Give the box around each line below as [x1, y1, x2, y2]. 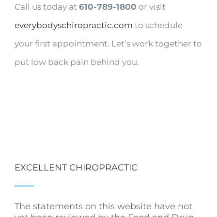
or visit [136, 1, 166, 12]
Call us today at [14, 1, 79, 12]
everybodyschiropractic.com [14, 20, 133, 30]
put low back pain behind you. [14, 57, 139, 67]
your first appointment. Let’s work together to [14, 38, 202, 48]
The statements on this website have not [15, 201, 192, 212]
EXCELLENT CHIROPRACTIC [15, 162, 138, 173]
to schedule [132, 20, 183, 30]
